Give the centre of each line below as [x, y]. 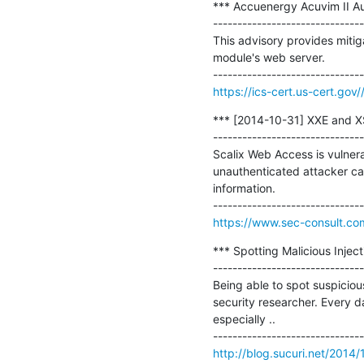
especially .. [244, 318]
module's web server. [269, 57]
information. [244, 188]
